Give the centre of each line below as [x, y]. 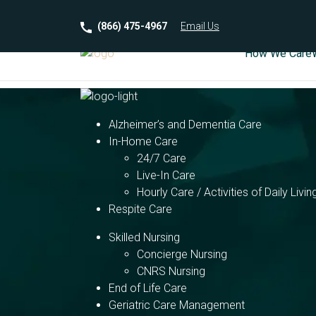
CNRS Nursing [171, 271]
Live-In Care [166, 175]
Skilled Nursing [144, 237]
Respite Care [140, 209]
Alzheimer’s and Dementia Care [185, 124]
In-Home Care [143, 141]
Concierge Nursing [182, 254]
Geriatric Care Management [177, 305]
